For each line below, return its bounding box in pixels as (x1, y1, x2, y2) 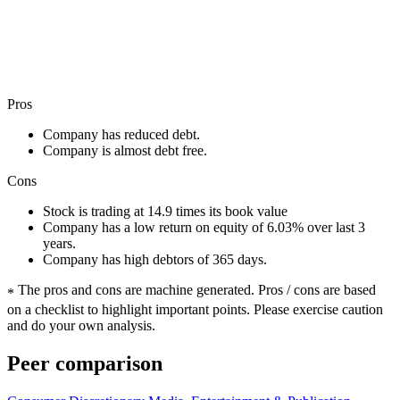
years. (43, 235, 76, 251)
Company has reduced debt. (43, 126, 200, 142)
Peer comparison (7, 351, 162, 375)
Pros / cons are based (258, 281, 376, 297)
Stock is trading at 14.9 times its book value (43, 203, 287, 219)
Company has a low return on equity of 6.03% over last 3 (43, 219, 365, 235)
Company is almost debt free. (43, 142, 207, 158)
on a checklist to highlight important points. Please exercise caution (7, 301, 383, 317)
